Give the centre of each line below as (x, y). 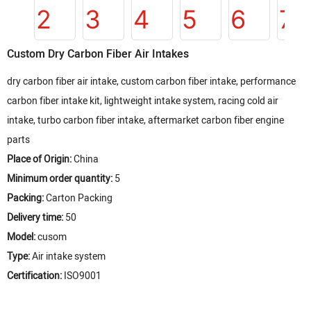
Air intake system (69, 257)
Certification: (35, 276)
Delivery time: (35, 218)
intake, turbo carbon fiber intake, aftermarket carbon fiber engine (145, 120)
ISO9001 (83, 276)
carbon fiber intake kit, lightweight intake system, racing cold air (143, 101)
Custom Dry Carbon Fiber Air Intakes (98, 54)
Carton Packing (79, 198)
